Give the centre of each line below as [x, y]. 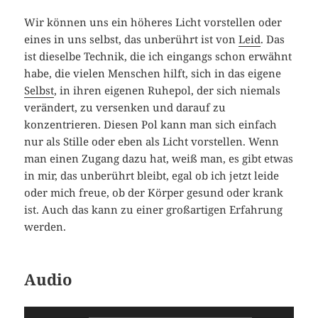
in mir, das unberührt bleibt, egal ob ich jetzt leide [152, 176]
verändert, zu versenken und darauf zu [125, 108]
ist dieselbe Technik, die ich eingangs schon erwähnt [158, 56]
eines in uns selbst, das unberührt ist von [132, 39]
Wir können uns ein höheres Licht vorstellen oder [153, 22]
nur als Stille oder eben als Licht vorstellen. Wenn [152, 142]
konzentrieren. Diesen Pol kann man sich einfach [151, 125]
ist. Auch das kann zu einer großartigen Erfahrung [154, 210]
